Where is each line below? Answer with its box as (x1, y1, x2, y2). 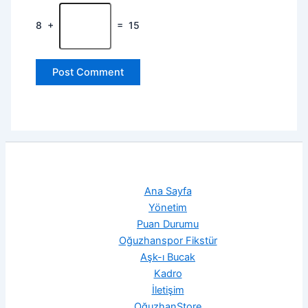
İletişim (151, 284, 184, 297)
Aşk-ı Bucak (140, 251, 195, 264)
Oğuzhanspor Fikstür (118, 234, 217, 247)
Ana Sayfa (144, 185, 192, 198)
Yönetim (148, 201, 187, 214)
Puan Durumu (137, 218, 199, 231)
